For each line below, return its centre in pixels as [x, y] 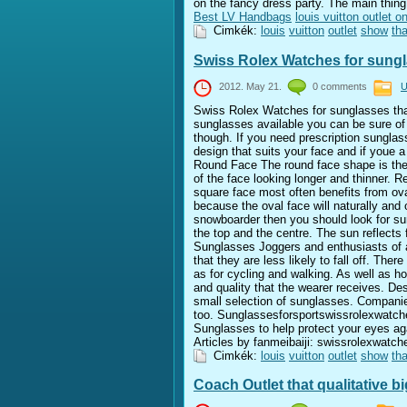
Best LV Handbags [243, 17]
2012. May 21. [253, 86]
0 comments [342, 86]
